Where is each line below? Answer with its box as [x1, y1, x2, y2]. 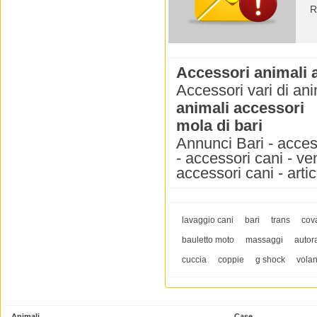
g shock [255, 255, 285, 265]
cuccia [182, 255, 207, 265]
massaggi [246, 235, 283, 246]
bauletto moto [182, 235, 234, 246]
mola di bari [176, 117, 263, 135]
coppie [218, 255, 244, 265]
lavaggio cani [182, 215, 234, 226]
